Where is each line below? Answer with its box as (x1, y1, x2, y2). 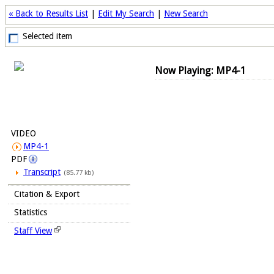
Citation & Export (14, 189, 80, 199)
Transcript (23, 167, 61, 177)
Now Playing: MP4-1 (155, 65, 246, 77)
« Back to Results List (9, 9, 88, 18)
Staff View (14, 226, 52, 235)
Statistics (14, 207, 47, 217)
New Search (164, 9, 208, 18)
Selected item (23, 31, 72, 41)
